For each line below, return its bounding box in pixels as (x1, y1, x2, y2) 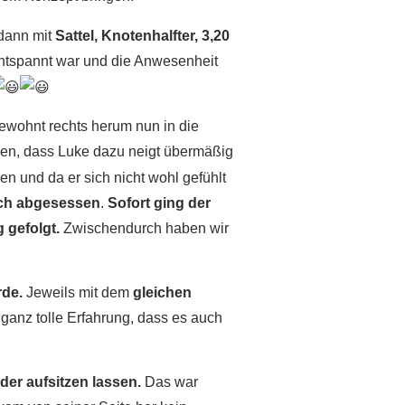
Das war (141, 374, 198, 391)
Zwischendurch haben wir (60, 220, 229, 236)
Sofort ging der (108, 194, 211, 211)
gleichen (133, 284, 192, 300)
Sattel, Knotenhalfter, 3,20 (55, 28, 230, 44)
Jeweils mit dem (23, 284, 133, 300)
